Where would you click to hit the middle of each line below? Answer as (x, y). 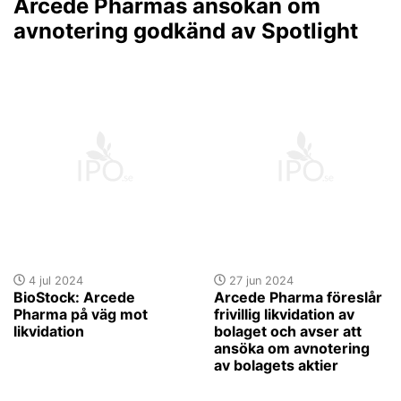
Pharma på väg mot (81, 314)
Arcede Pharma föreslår (298, 297)
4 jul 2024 (54, 280)
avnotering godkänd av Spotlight (186, 30)
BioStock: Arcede (74, 297)
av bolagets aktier (276, 365)
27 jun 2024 (259, 280)
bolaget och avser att (288, 331)
